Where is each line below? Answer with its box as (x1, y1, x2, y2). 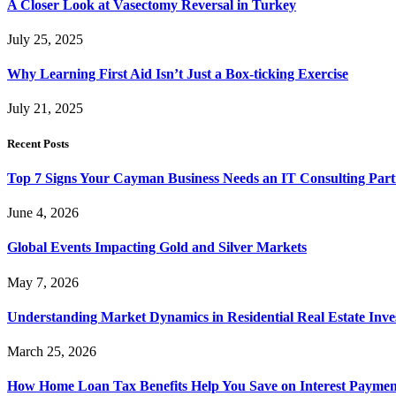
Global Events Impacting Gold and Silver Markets (7, 240, 307, 255)
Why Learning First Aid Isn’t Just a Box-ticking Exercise (7, 66, 348, 82)
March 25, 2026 (7, 344, 96, 360)
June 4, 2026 (7, 205, 79, 221)
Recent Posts (7, 136, 69, 150)
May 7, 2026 (7, 274, 79, 290)
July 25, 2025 (7, 31, 83, 47)
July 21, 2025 (7, 101, 83, 117)
